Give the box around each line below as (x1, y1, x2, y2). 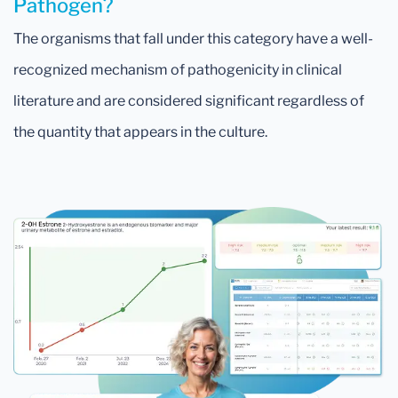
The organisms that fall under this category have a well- (13, 30, 373, 47)
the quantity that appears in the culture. (13, 123, 267, 140)
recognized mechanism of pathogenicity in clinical (13, 61, 342, 78)
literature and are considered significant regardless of (13, 92, 364, 109)
